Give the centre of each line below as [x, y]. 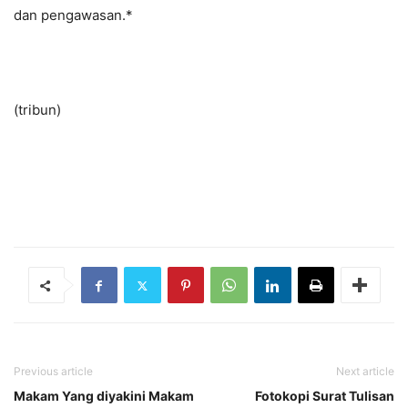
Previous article [53, 372]
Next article [365, 372]
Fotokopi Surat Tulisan [325, 396]
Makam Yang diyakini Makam [104, 396]
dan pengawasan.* [73, 15]
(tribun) [37, 110]
